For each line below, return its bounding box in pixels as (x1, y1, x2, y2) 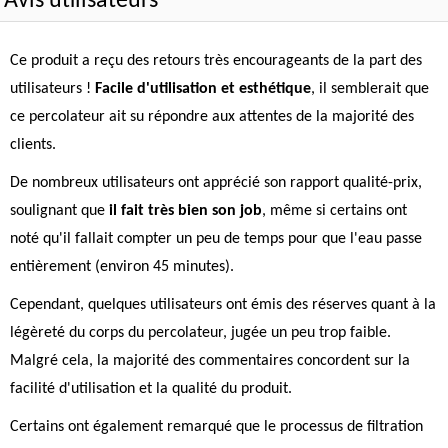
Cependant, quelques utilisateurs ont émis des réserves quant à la (10, 297, 436, 313)
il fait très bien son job (109, 203, 262, 219)
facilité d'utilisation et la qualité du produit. (10, 381, 292, 397)
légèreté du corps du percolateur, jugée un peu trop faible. (10, 325, 391, 341)
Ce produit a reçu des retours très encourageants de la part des (10, 53, 422, 69)
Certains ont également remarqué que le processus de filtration (10, 419, 423, 435)
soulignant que (10, 203, 109, 219)
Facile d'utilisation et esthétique (95, 81, 311, 97)
